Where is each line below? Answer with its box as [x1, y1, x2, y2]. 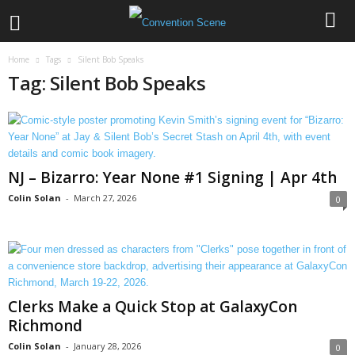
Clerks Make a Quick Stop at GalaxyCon [8, 296, 297, 317]
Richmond [8, 315, 82, 336]
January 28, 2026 [74, 340, 141, 352]
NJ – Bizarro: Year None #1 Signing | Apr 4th [8, 167, 337, 188]
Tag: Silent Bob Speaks [8, 70, 206, 96]
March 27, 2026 [74, 192, 136, 204]
